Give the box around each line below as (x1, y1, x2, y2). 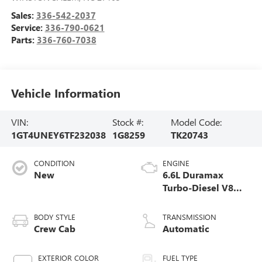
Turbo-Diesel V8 (163, 181, 233, 194)
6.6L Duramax (163, 168, 223, 181)
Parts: (11, 33, 37, 46)
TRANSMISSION (163, 212, 216, 222)
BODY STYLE (33, 212, 75, 222)
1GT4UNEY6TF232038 (11, 129, 106, 142)
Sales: (11, 9, 36, 21)
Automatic (163, 222, 209, 235)
